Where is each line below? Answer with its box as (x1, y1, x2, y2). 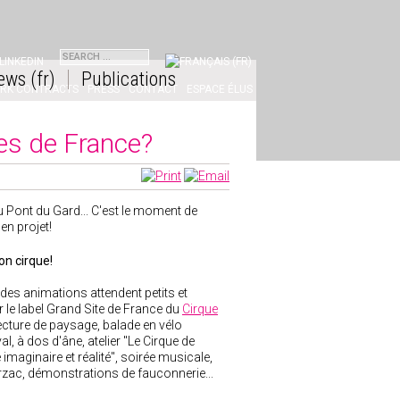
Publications (81, 68, 176, 90)
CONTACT (129, 82, 178, 96)
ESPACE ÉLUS (187, 82, 253, 96)
